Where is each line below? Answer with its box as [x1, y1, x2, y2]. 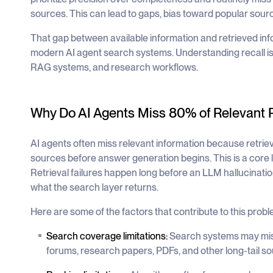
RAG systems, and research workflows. [30, 62, 198, 73]
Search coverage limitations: [46, 230, 169, 242]
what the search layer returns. [30, 182, 158, 193]
